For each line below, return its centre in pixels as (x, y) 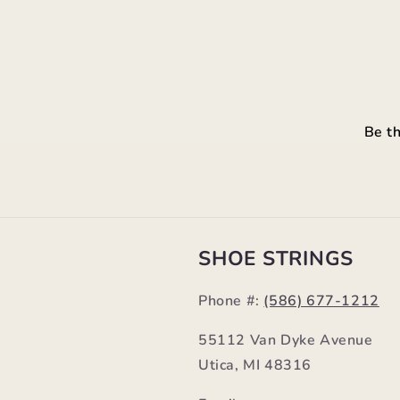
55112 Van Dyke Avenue (286, 340)
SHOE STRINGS (276, 258)
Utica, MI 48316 (255, 365)
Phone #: (231, 301)
